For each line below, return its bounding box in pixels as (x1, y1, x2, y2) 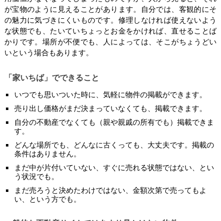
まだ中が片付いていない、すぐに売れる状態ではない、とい (14, 162, 214, 172)
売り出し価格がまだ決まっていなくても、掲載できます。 (14, 103, 207, 113)
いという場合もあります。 (4, 47, 93, 57)
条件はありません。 (14, 148, 81, 158)
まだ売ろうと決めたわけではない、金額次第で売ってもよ (14, 185, 207, 195)
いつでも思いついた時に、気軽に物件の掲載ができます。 (14, 89, 207, 99)
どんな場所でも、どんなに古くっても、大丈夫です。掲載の (14, 140, 214, 149)
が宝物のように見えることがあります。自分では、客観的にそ (4, 4, 217, 14)
